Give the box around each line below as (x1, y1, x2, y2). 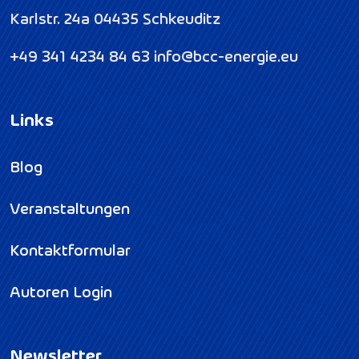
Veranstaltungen (10, 196, 130, 218)
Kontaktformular (10, 238, 131, 260)
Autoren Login (10, 280, 112, 301)
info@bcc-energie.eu (154, 44, 298, 66)
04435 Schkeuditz (90, 6, 220, 28)
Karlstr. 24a (10, 6, 90, 28)
